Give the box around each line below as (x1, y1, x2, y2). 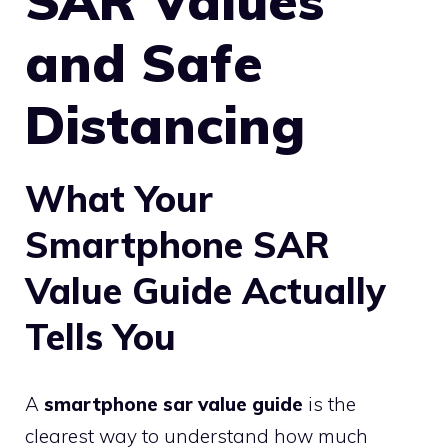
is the (303, 392, 356, 416)
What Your (25, 175, 213, 221)
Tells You (25, 313, 176, 359)
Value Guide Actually (25, 267, 386, 313)
